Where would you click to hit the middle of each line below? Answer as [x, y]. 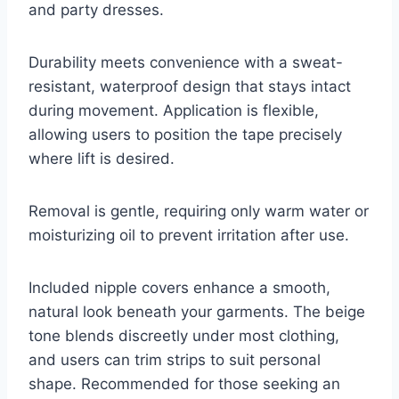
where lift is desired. [102, 159]
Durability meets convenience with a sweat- [186, 63]
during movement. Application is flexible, [174, 111]
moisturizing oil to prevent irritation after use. [189, 236]
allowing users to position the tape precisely [185, 135]
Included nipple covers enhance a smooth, [179, 288]
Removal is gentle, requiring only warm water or [199, 212]
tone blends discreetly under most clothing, [184, 336]
